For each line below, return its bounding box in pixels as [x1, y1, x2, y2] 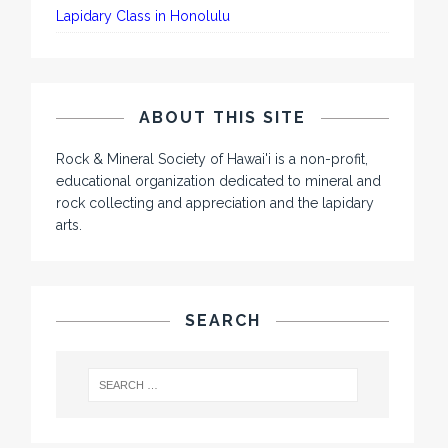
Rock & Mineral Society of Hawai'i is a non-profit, [56, 151, 369, 167]
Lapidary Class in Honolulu [56, 8, 231, 24]
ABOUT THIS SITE [139, 108, 307, 127]
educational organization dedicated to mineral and [56, 173, 382, 189]
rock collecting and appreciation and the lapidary [56, 195, 375, 211]
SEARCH [184, 311, 261, 330]
